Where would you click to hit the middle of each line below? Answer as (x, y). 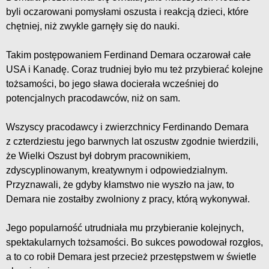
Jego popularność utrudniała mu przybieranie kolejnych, (125, 228)
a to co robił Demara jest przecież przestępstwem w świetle (131, 257)
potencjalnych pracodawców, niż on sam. (93, 98)
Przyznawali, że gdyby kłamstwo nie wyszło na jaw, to (120, 185)
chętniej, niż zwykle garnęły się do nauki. (93, 26)
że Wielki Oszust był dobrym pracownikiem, (98, 156)
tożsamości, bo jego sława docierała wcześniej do (112, 84)
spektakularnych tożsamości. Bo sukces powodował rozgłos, (134, 243)
